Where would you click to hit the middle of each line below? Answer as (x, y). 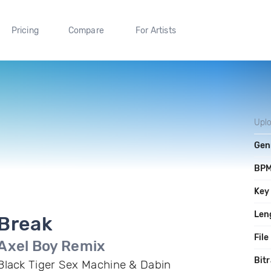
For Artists (155, 30)
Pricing (25, 30)
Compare (86, 30)
